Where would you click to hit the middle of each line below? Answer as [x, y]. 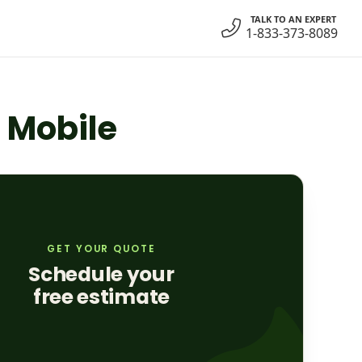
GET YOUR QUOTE [101, 249]
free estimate [101, 297]
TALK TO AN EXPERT [293, 19]
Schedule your [101, 275]
